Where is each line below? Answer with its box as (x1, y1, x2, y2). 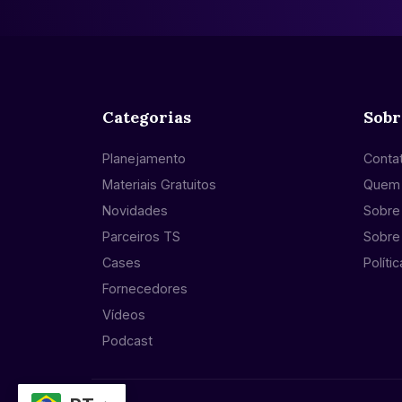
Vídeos (102, 307, 145, 323)
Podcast (102, 333, 153, 349)
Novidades (102, 203, 168, 219)
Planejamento (102, 151, 186, 167)
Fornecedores (102, 281, 188, 297)
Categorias (102, 107, 191, 128)
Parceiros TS (102, 229, 180, 245)
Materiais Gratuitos (102, 177, 216, 193)
